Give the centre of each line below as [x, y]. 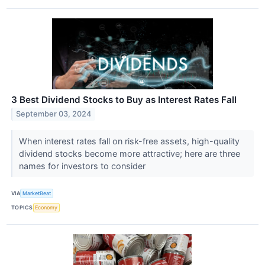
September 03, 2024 [54, 114]
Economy [46, 208]
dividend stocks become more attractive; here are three [129, 153]
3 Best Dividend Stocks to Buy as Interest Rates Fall [124, 99]
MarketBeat [37, 193]
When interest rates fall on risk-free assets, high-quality [129, 141]
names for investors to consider [83, 166]
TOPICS [22, 208]
